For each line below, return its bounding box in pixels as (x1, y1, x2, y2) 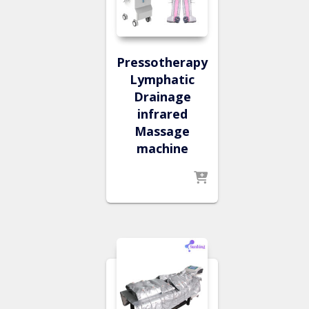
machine (136, 139, 188, 157)
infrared (137, 105, 188, 122)
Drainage (133, 88, 191, 105)
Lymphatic (130, 70, 195, 88)
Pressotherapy (117, 53, 208, 70)
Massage (134, 122, 190, 139)
